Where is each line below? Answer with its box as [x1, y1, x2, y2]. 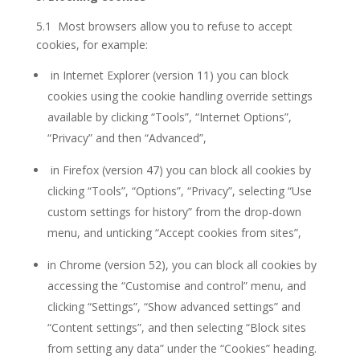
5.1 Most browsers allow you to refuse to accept [35, 18, 292, 34]
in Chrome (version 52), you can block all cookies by [47, 257, 317, 272]
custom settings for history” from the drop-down [47, 204, 301, 219]
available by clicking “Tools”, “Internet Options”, [47, 109, 292, 125]
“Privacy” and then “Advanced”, [47, 130, 207, 145]
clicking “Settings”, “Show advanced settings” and [47, 299, 301, 314]
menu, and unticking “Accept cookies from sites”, [47, 225, 301, 240]
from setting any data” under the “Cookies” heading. [47, 341, 317, 356]
